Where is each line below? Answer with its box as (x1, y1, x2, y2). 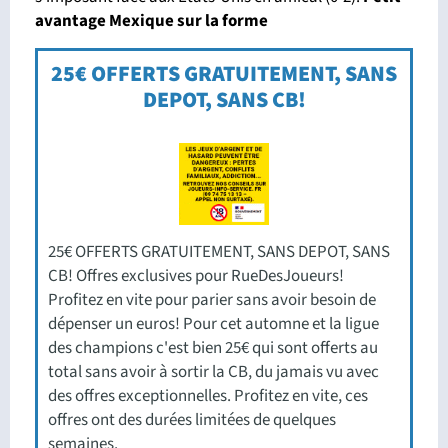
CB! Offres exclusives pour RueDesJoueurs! (48, 263, 344, 288)
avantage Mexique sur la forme (35, 8, 271, 33)
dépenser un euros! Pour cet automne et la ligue (48, 311, 379, 336)
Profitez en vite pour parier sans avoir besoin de (48, 287, 376, 312)
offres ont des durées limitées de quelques (48, 407, 336, 432)
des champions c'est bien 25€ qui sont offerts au (48, 335, 378, 360)
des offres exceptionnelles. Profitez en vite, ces (48, 383, 368, 408)
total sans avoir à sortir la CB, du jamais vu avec (48, 359, 379, 384)
